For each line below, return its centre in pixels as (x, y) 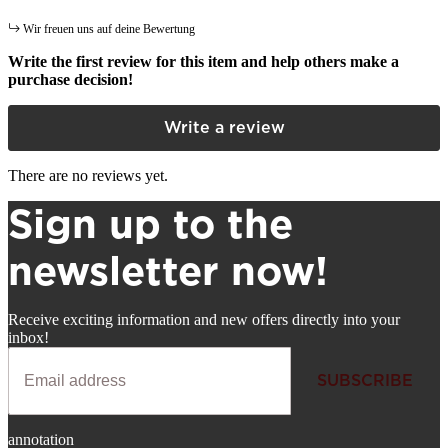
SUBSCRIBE (365, 380)
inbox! (28, 337)
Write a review (224, 127)
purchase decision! (70, 79)
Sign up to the (150, 223)
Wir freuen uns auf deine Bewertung (109, 28)
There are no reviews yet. (88, 175)
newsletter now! (168, 270)
